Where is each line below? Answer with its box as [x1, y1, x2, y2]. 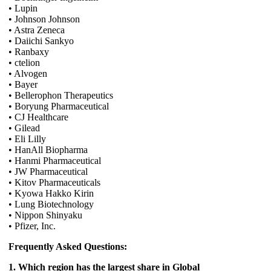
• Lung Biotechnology [8, 198, 94, 209]
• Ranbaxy [8, 46, 49, 57]
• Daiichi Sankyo [8, 35, 74, 46]
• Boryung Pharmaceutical [8, 100, 109, 111]
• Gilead [8, 122, 40, 133]
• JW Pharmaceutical [8, 166, 88, 177]
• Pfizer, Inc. [8, 220, 56, 231]
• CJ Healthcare [8, 111, 68, 122]
